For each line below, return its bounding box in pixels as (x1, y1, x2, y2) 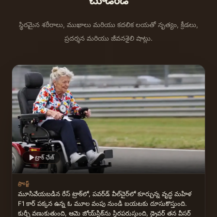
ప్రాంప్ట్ (18, 180, 30, 186)
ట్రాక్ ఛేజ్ (35, 153, 54, 161)
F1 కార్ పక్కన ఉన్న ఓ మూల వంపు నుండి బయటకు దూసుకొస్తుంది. (18, 199, 187, 207)
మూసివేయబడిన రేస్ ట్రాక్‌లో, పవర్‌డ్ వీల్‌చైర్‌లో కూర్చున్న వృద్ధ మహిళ (18, 189, 82, 198)
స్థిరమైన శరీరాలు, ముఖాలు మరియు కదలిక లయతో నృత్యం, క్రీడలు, (19, 20, 198, 29)
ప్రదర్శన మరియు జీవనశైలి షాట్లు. (64, 34, 153, 42)
